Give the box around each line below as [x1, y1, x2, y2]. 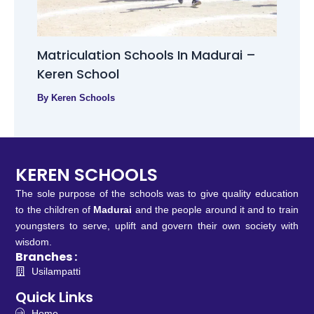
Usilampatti [31, 265, 81, 277]
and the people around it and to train [132, 204, 299, 216]
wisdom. [15, 236, 55, 248]
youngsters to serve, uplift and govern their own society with [15, 220, 299, 232]
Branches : [15, 248, 78, 265]
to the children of [15, 204, 94, 216]
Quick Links [15, 287, 94, 307]
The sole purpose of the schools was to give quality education [15, 188, 299, 200]
